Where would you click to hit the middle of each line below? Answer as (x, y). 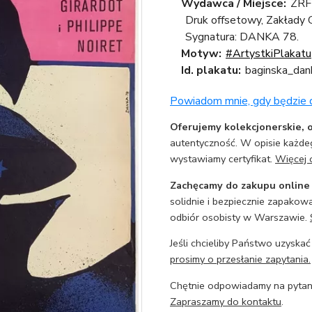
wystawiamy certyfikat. (223, 159)
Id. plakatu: (211, 70)
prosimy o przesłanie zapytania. (240, 259)
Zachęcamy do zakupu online (240, 185)
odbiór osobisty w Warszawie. (240, 217)
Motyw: (201, 54)
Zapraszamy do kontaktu (226, 301)
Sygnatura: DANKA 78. (242, 37)
